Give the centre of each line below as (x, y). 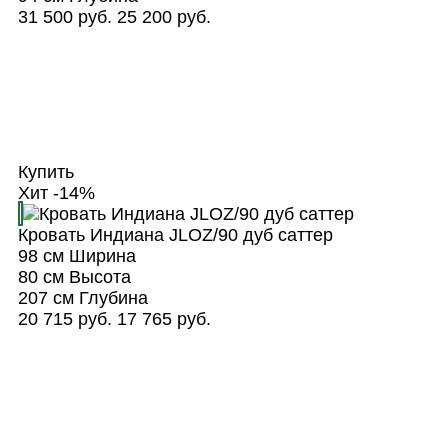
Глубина (110, 297)
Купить (48, 171)
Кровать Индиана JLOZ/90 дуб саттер (175, 234)
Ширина (99, 255)
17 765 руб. (163, 318)
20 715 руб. (64, 318)
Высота (97, 276)
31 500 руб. (64, 16)
